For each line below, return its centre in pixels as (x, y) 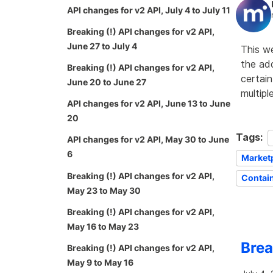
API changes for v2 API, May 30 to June (148, 140)
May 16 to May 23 (103, 226)
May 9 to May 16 (100, 262)
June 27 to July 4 (102, 46)
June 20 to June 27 (107, 82)
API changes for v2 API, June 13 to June (149, 104)
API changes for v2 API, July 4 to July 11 (149, 10)
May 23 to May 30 (104, 190)
